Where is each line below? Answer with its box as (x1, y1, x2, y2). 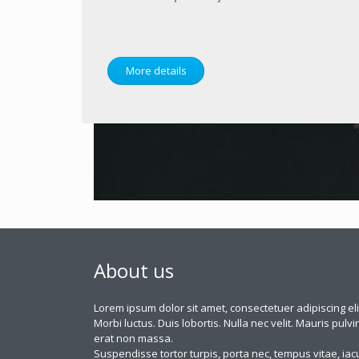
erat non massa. (94, 331, 173, 346)
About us (94, 257, 174, 284)
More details (125, 63, 187, 79)
